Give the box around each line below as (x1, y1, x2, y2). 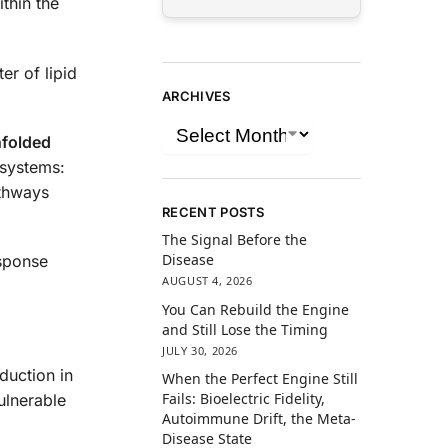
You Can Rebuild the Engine (162, 299, 350, 319)
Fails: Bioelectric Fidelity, (162, 388, 326, 408)
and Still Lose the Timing (162, 319, 329, 339)
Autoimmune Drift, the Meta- (162, 408, 357, 428)
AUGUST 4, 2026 (162, 273, 253, 289)
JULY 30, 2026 (162, 342, 238, 358)
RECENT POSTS (162, 203, 265, 220)
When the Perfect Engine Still (162, 368, 359, 388)
